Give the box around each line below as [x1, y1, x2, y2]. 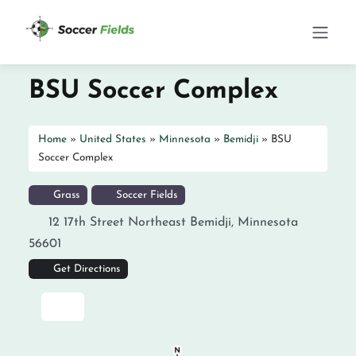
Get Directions [52, 264, 120, 274]
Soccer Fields [112, 190, 177, 200]
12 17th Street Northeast [48, 216, 186, 229]
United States [79, 134, 146, 145]
